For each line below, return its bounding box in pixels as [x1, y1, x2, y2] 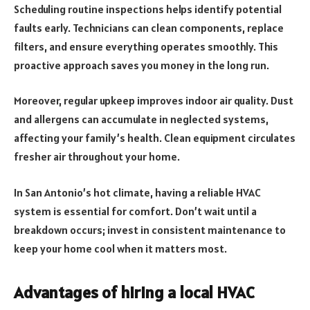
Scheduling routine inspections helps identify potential [14, 1, 282, 16]
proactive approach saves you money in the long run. [14, 57, 269, 72]
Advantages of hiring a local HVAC [14, 282, 255, 304]
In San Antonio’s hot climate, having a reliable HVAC [14, 185, 261, 199]
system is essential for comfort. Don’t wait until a [14, 203, 257, 218]
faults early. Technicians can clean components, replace [14, 20, 284, 35]
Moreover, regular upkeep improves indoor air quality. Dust [14, 93, 293, 108]
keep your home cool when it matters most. [14, 241, 227, 255]
